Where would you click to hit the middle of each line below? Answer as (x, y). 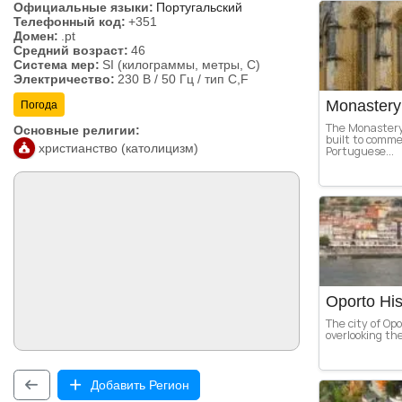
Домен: (36, 36)
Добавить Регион (140, 385)
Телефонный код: (70, 22)
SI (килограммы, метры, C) (181, 65)
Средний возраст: (71, 51)
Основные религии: (77, 131)
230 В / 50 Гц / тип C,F (183, 79)
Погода (39, 105)
